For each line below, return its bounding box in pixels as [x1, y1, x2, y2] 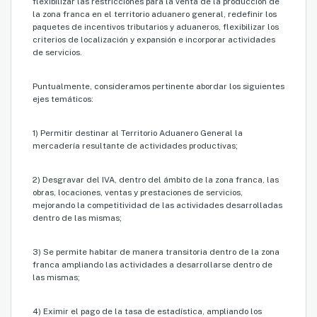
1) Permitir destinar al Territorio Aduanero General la [33, 128, 243, 139]
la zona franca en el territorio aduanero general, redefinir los [33, 9, 277, 20]
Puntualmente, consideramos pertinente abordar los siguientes [33, 81, 284, 92]
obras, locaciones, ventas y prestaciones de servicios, [33, 188, 243, 198]
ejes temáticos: [33, 94, 93, 105]
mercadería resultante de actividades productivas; [33, 141, 238, 151]
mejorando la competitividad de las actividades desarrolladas [33, 200, 282, 211]
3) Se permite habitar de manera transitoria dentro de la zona [33, 247, 279, 258]
